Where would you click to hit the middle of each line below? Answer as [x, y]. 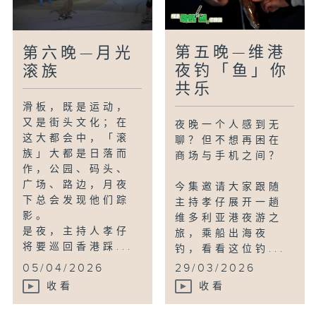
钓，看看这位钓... [231, 249]
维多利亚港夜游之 [229, 218]
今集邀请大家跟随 [229, 187]
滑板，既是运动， [77, 108]
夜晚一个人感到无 [229, 125]
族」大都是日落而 [77, 154]
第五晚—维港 [231, 53]
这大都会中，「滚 [77, 139]
